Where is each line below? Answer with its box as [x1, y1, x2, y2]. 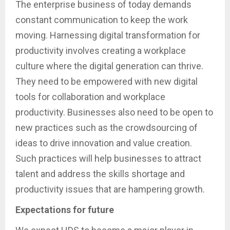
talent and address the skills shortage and [15, 168, 185, 180]
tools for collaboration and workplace [15, 91, 165, 103]
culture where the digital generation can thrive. [15, 61, 203, 72]
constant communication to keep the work [15, 14, 188, 26]
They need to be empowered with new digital [15, 76, 198, 87]
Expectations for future [15, 204, 114, 216]
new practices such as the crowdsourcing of [15, 122, 198, 133]
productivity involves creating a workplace [15, 45, 186, 56]
